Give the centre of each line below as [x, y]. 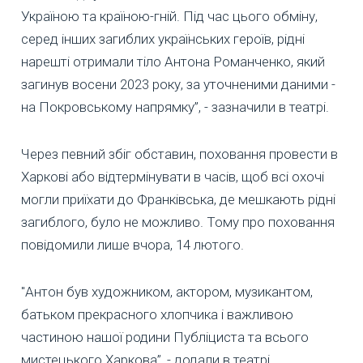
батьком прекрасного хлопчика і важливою [157, 315]
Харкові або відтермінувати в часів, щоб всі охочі [173, 177]
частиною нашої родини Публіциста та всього [165, 337]
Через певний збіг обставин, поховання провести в [179, 154]
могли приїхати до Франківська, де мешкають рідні [178, 200]
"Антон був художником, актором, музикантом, [167, 292]
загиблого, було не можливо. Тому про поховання [178, 222]
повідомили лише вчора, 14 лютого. [132, 245]
